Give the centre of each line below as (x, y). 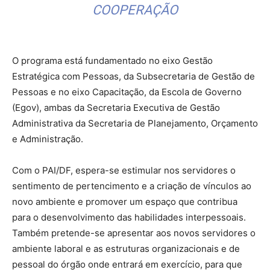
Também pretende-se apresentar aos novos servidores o (134, 233)
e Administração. (48, 139)
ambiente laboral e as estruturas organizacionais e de (126, 249)
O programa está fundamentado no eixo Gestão (112, 61)
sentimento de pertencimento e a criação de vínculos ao (132, 186)
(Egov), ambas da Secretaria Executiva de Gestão (116, 108)
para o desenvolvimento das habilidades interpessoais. (129, 218)
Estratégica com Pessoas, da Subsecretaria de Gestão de (133, 77)
